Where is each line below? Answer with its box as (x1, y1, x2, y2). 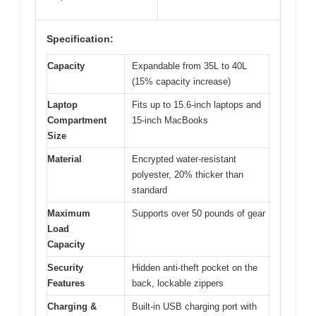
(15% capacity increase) (132, 76, 231, 87)
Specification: (47, 33, 114, 45)
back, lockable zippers (132, 278, 224, 289)
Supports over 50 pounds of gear (132, 208, 265, 219)
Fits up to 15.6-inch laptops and (132, 99, 261, 111)
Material (47, 154, 82, 165)
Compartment (47, 115, 107, 126)
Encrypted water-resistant (132, 154, 236, 165)
